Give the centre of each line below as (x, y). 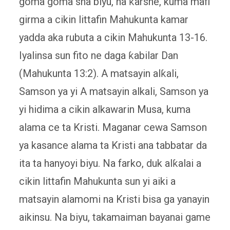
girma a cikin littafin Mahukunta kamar (103, 20)
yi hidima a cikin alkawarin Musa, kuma (104, 110)
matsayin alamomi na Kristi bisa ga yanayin (114, 199)
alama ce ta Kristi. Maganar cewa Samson (113, 128)
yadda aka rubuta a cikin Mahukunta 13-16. (113, 38)
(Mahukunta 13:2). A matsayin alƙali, (99, 74)
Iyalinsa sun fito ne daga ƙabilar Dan (98, 56)
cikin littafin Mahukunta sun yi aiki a (97, 181)
